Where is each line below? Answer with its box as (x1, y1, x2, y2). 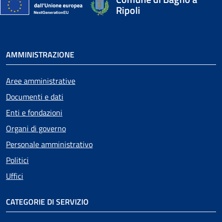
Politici (6, 154, 29, 166)
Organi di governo (6, 122, 66, 134)
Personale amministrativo (6, 138, 93, 150)
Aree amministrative (6, 74, 75, 87)
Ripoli (116, 2, 140, 18)
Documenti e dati (6, 90, 63, 103)
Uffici (6, 169, 23, 182)
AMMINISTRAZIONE (6, 48, 74, 60)
